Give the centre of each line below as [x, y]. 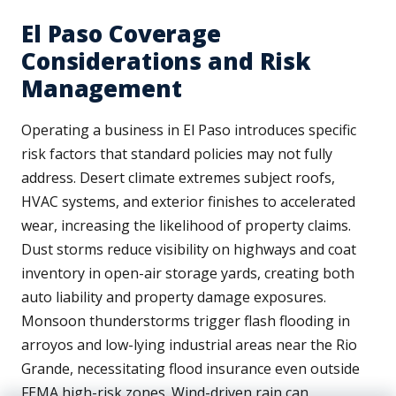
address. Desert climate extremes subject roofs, [178, 178]
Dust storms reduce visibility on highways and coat [189, 250]
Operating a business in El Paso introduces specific [189, 130]
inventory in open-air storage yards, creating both [188, 274]
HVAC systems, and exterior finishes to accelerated [188, 202]
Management [102, 89]
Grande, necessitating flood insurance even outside [190, 369]
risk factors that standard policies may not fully [177, 154]
